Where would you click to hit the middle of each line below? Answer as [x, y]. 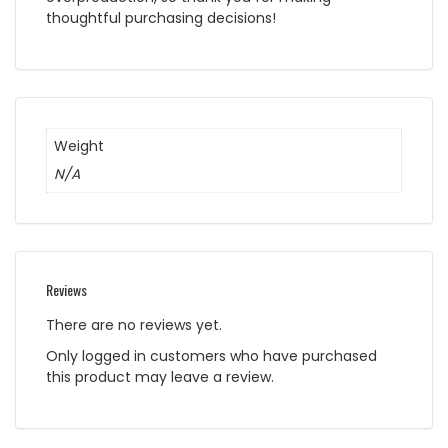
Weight [79, 146]
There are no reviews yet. [134, 325]
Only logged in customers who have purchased [211, 356]
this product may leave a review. [160, 377]
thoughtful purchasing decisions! [161, 18]
